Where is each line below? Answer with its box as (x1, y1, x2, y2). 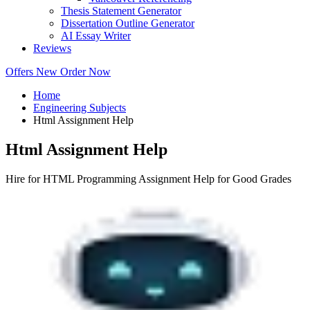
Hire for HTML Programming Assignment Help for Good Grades (6, 173, 291, 185)
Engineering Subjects (33, 102, 126, 114)
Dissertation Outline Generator (61, 17, 194, 30)
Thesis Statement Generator (61, 5, 181, 17)
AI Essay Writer (61, 30, 131, 42)
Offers (6, 66, 36, 78)
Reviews (33, 42, 71, 55)
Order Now (60, 66, 111, 78)
